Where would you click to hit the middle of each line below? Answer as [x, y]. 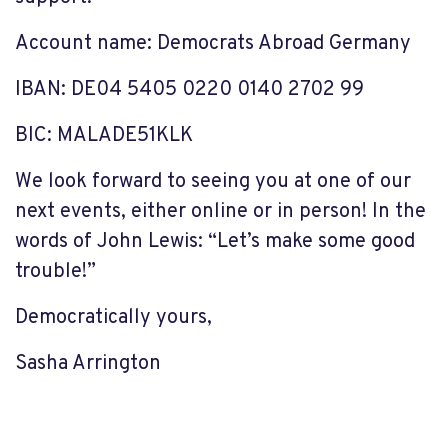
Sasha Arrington [88, 364]
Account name [81, 44]
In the [399, 212]
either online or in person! [251, 212]
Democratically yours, [113, 318]
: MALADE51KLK [120, 136]
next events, [73, 212]
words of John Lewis [106, 242]
